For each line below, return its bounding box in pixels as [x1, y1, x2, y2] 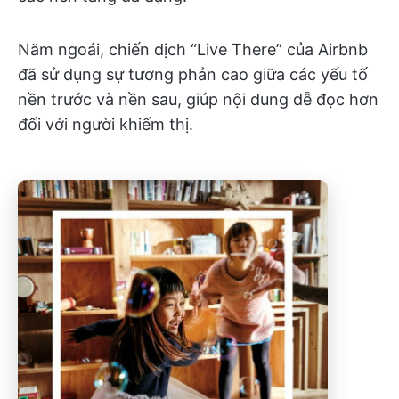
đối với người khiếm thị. [18, 115, 193, 134]
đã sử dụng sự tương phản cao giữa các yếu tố [18, 65, 368, 85]
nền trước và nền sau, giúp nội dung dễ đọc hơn [18, 90, 379, 110]
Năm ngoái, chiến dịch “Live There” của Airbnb [18, 40, 368, 60]
